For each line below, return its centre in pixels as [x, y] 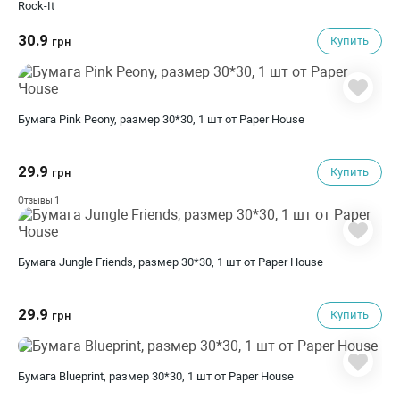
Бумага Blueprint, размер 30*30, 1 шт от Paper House [156, 376]
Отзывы [36, 200]
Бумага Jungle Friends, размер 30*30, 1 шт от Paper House [171, 262]
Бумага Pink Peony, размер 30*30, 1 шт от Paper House [161, 119]
